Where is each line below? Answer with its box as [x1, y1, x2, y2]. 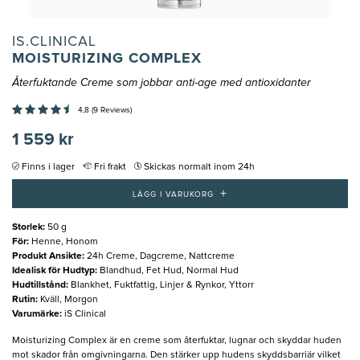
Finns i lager [22, 162, 75, 173]
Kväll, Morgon [40, 294, 98, 305]
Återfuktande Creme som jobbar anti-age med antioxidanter [12, 77, 311, 89]
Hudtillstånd [12, 280, 66, 290]
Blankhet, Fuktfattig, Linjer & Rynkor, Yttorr [71, 280, 254, 290]
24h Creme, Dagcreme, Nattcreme [87, 251, 235, 261]
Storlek [12, 222, 43, 232]
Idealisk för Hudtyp [12, 265, 95, 276]
